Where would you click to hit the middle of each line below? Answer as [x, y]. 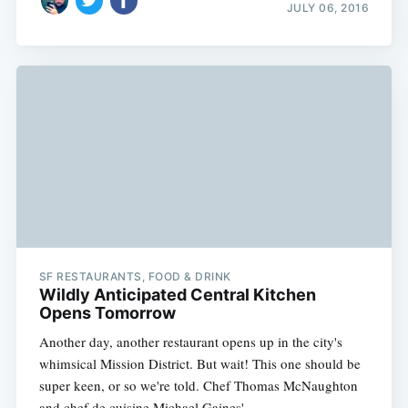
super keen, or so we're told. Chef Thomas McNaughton [198, 386]
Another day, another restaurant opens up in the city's [190, 342]
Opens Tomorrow [107, 313]
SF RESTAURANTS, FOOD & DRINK [135, 277]
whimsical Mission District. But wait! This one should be [199, 364]
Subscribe [332, 20]
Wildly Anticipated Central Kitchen [177, 295]
